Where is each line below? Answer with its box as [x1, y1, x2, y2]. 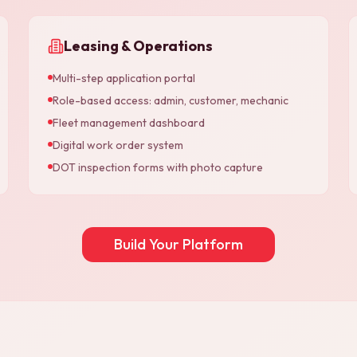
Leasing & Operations [64, 36, 213, 55]
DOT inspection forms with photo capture [53, 159, 263, 175]
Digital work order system [53, 137, 183, 152]
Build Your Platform [114, 234, 243, 253]
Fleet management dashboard [53, 115, 205, 130]
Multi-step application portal [53, 70, 195, 85]
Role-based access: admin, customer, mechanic [53, 92, 288, 108]
